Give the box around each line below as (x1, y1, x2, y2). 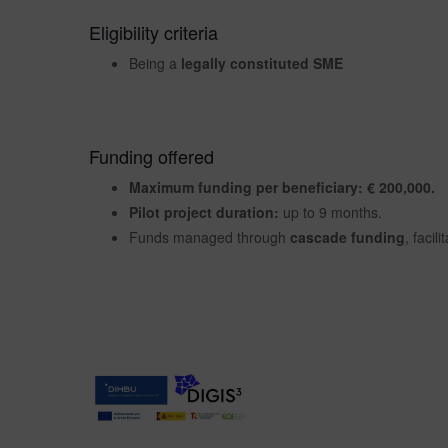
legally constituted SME (181, 52, 343, 73)
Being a (129, 52, 181, 73)
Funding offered (89, 142, 214, 169)
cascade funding (290, 226, 405, 247)
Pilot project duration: (129, 201, 279, 222)
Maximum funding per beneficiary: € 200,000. (129, 176, 435, 197)
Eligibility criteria (89, 18, 218, 45)
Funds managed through (129, 226, 290, 247)
